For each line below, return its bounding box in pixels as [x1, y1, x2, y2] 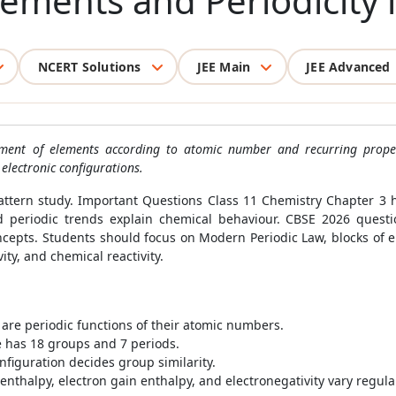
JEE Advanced [306, 57, 391, 75]
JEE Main [196, 57, 251, 75]
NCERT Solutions [37, 57, 141, 75]
